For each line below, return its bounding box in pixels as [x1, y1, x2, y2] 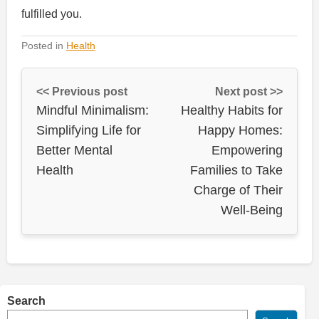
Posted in [21, 39, 66, 51]
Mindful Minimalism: [36, 103, 149, 117]
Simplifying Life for [36, 122, 141, 137]
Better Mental [36, 142, 113, 157]
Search [7, 294, 46, 307]
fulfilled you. [21, 7, 82, 20]
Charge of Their [194, 182, 283, 197]
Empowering [211, 142, 283, 157]
